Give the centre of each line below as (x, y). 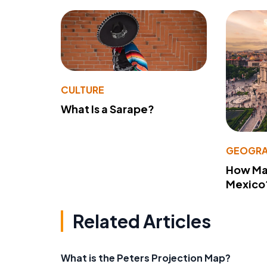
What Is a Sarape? (108, 108)
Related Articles (142, 221)
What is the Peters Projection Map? (146, 258)
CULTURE (83, 89)
